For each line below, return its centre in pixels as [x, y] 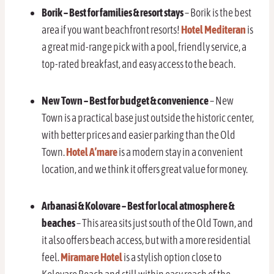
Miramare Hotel [91, 257]
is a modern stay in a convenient [180, 152]
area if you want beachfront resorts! [111, 30]
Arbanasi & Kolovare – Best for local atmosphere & [138, 206]
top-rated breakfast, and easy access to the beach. [139, 64]
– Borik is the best [217, 13]
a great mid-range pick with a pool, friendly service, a [144, 47]
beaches [58, 223]
